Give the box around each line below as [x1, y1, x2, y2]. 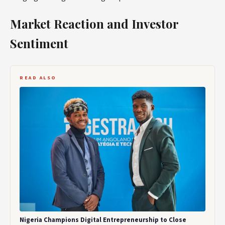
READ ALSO [20, 74, 57, 82]
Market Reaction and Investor [10, 16, 178, 32]
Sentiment [10, 35, 68, 52]
